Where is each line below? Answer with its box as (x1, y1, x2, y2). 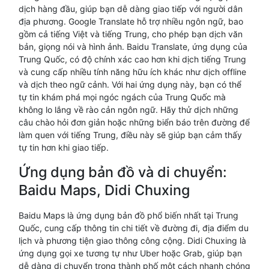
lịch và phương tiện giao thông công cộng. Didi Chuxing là (19, 235, 246, 246)
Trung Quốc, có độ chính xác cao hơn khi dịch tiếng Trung (19, 54, 246, 64)
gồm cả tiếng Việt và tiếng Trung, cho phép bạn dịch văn (19, 29, 243, 39)
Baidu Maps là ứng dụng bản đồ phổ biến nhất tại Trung (19, 210, 238, 220)
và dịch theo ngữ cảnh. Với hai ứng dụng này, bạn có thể (19, 79, 241, 89)
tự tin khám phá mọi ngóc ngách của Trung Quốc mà (19, 92, 226, 102)
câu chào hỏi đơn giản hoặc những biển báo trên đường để (19, 117, 250, 127)
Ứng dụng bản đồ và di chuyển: (19, 163, 227, 181)
